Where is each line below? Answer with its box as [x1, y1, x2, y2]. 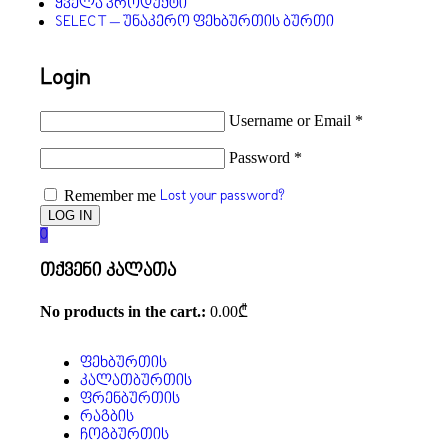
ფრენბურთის [80, 391, 180, 408]
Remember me [60, 186, 160, 204]
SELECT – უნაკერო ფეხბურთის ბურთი [55, 13, 334, 30]
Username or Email [229, 111, 355, 129]
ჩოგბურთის [80, 427, 169, 444]
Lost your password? [160, 187, 284, 204]
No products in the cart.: [40, 303, 206, 321]
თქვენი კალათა [40, 262, 176, 282]
